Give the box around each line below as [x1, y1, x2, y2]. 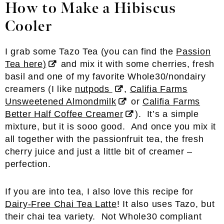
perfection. [5, 159, 51, 169]
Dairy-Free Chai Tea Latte [5, 199, 117, 209]
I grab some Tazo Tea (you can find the [5, 46, 176, 56]
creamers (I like [5, 84, 75, 94]
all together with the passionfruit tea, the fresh [5, 134, 204, 144]
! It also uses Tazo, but [116, 199, 215, 209]
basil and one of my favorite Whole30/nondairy [5, 71, 206, 81]
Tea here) [5, 59, 46, 69]
